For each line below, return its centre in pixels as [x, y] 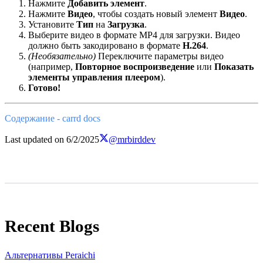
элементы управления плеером [94, 77]
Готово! [44, 88]
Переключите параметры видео [160, 56]
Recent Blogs [52, 226]
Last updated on [34, 140]
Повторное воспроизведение [135, 67]
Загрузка [126, 25]
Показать [234, 67]
